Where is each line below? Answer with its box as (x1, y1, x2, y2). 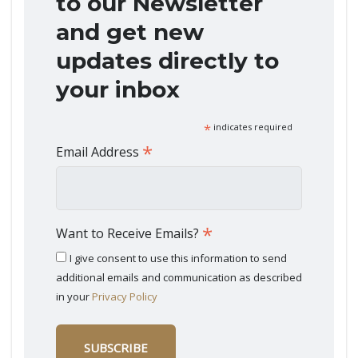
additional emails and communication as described (56, 270, 302, 284)
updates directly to (56, 47, 279, 74)
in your (56, 289, 92, 304)
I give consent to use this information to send (70, 251, 287, 265)
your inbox (56, 76, 180, 103)
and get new (56, 18, 204, 46)
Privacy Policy (92, 289, 157, 304)
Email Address (56, 143, 142, 161)
